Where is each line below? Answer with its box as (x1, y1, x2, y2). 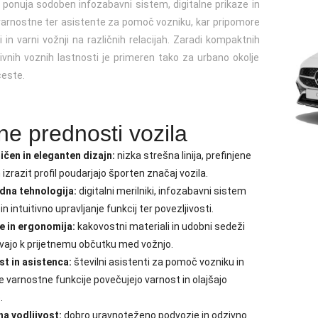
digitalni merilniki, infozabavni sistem (77, 185, 246, 197)
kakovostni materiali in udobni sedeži (75, 221, 245, 232)
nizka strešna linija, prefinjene (115, 150, 251, 161)
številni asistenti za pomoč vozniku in (72, 256, 244, 268)
